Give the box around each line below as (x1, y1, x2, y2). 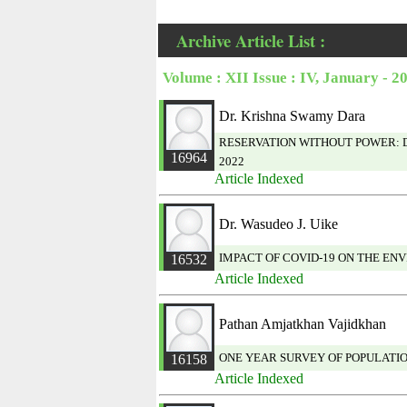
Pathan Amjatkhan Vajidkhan (219, 316, 386, 332)
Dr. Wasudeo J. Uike (219, 216, 338, 232)
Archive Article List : (176, 28, 325, 53)
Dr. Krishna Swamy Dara (219, 108, 365, 124)
